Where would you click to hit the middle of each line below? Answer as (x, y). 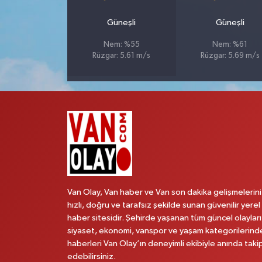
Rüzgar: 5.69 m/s (230, 56)
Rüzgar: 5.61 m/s (122, 56)
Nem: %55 (121, 44)
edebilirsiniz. (91, 256)
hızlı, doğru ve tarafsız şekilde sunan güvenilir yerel (163, 205)
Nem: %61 (230, 44)
